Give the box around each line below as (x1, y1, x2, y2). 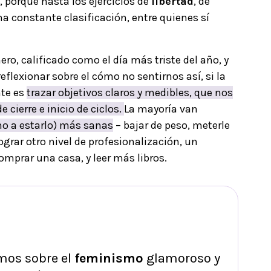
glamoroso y (143, 250, 220, 266)
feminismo (74, 250, 143, 266)
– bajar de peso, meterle (113, 118, 230, 132)
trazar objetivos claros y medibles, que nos (27, 85, 233, 99)
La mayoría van (124, 102, 198, 116)
